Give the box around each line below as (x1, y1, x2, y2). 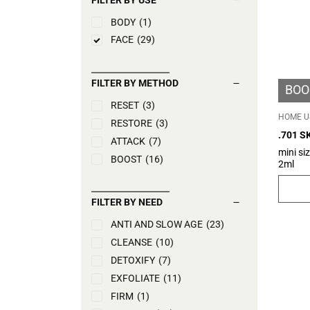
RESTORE (111, 117, 152, 129)
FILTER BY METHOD (91, 77, 179, 89)
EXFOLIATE (111, 272, 160, 284)
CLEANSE (111, 237, 152, 248)
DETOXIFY (111, 254, 155, 266)
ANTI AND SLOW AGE (111, 219, 203, 230)
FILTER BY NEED (91, 197, 163, 208)
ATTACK (111, 135, 145, 147)
